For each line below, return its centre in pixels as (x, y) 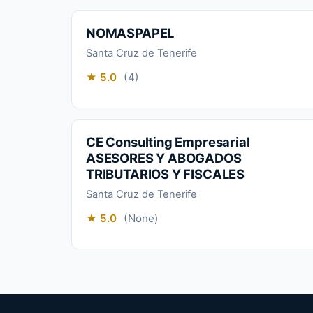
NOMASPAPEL (130, 32)
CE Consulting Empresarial (168, 141)
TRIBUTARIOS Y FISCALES (165, 174)
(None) (141, 219)
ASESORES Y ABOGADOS (164, 158)
